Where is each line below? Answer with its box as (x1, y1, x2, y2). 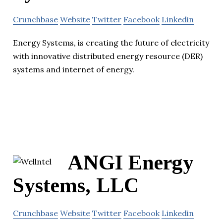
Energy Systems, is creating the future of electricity (13, 38, 209, 48)
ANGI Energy (67, 151, 194, 174)
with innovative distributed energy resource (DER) (13, 51, 203, 61)
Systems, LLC (13, 174, 139, 197)
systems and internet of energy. (13, 64, 134, 75)
